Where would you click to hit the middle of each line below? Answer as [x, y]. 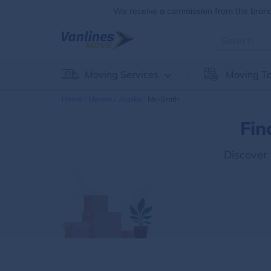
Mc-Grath [163, 99]
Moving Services [122, 74]
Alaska [130, 99]
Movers [100, 99]
